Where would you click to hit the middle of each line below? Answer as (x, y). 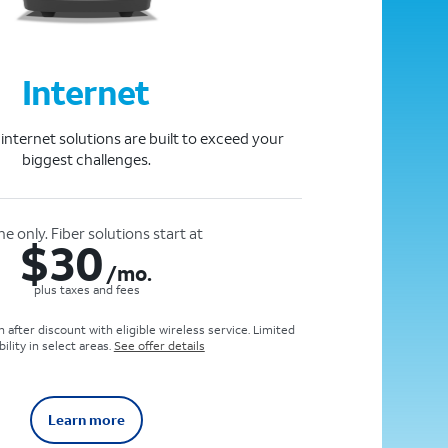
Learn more (87, 420)
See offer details (159, 346)
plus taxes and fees (86, 289)
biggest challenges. (87, 159)
